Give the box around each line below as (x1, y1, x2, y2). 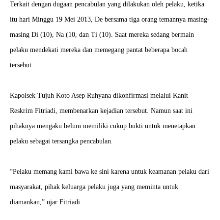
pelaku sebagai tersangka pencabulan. (10, 137, 113, 145)
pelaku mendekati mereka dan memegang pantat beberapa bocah (10, 46, 188, 54)
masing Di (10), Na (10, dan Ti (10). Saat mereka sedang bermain (10, 31, 194, 38)
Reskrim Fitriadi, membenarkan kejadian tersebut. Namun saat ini (10, 107, 192, 114)
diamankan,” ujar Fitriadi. (10, 198, 82, 206)
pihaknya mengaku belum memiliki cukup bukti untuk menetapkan (10, 122, 195, 130)
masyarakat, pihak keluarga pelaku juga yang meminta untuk (10, 183, 178, 191)
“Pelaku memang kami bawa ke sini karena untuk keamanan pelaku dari (10, 168, 209, 175)
